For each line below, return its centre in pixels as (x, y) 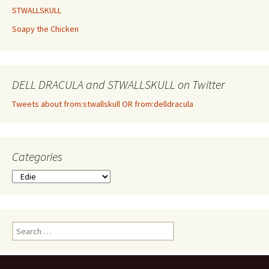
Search (24, 227)
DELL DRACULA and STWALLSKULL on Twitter (118, 85)
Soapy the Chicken (45, 29)
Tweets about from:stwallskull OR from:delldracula (103, 104)
